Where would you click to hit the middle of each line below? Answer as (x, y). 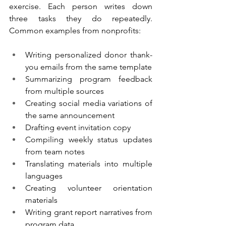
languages (44, 176)
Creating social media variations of (89, 103)
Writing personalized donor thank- (89, 55)
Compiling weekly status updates (89, 140)
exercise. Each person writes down (81, 7)
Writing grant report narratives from (89, 212)
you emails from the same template (89, 67)
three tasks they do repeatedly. (81, 19)
